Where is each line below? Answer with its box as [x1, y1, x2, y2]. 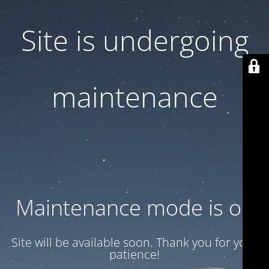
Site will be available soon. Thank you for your [11, 234, 258, 250]
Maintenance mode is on [15, 193, 254, 222]
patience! [109, 246, 160, 262]
